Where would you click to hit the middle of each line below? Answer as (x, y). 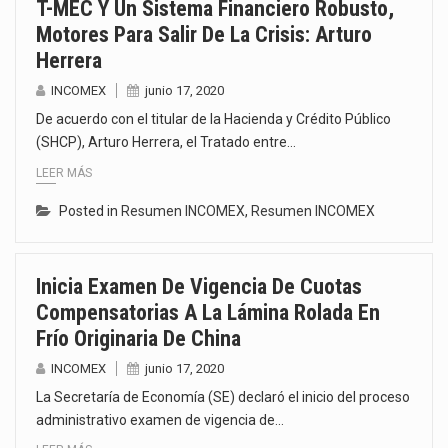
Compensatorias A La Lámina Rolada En (208, 312)
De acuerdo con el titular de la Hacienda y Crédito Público (213, 118)
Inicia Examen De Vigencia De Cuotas (199, 286)
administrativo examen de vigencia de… (160, 419)
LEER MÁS (64, 172)
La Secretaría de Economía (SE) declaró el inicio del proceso (223, 396)
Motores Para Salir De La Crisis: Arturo (204, 34)
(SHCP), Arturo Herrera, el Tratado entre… (166, 141)
